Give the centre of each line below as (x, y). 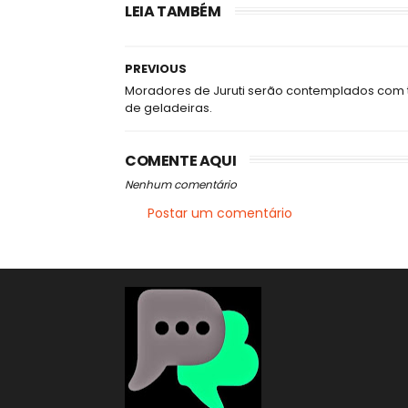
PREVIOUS (156, 69)
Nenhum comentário (181, 185)
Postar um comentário (220, 214)
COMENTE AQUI (181, 161)
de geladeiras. (168, 108)
